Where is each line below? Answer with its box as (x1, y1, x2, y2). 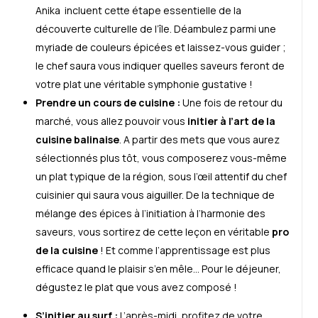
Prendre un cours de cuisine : (35, 95, 182, 109)
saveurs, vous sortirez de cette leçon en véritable (35, 224, 270, 238)
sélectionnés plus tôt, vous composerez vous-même (35, 150, 287, 165)
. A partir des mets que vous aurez (119, 132, 280, 146)
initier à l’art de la (187, 114, 275, 128)
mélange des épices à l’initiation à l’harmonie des (35, 206, 265, 220)
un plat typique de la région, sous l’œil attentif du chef (35, 169, 287, 183)
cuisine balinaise (35, 132, 119, 146)
